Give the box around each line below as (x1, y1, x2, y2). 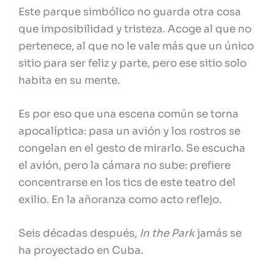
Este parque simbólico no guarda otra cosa (18, 6, 241, 19)
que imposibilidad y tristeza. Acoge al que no (18, 23, 251, 36)
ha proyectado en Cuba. (18, 244, 143, 257)
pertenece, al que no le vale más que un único (18, 40, 254, 53)
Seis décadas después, (18, 227, 139, 240)
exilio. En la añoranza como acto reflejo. (18, 193, 221, 207)
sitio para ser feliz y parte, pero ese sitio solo (18, 57, 246, 70)
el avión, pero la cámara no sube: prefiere (18, 159, 231, 172)
